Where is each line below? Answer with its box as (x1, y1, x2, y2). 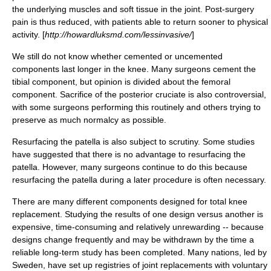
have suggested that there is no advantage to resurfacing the (12, 149, 246, 159)
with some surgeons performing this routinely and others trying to (12, 102, 261, 112)
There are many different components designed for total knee (12, 197, 247, 206)
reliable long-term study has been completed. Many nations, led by (12, 247, 267, 257)
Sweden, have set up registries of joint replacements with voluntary (12, 260, 267, 270)
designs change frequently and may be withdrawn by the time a (12, 235, 254, 244)
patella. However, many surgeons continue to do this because (12, 162, 247, 172)
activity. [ (12, 30, 45, 39)
